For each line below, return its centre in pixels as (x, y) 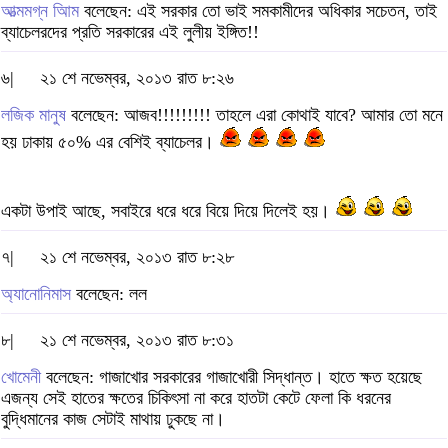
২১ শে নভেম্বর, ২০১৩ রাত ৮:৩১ (137, 340)
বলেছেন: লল (109, 294)
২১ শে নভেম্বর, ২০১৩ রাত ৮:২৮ (137, 257)
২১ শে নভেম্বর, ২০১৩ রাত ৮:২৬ (137, 78)
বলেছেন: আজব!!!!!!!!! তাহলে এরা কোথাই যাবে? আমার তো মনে (254, 115)
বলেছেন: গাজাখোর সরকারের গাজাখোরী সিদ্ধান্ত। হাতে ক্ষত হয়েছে (231, 377)
